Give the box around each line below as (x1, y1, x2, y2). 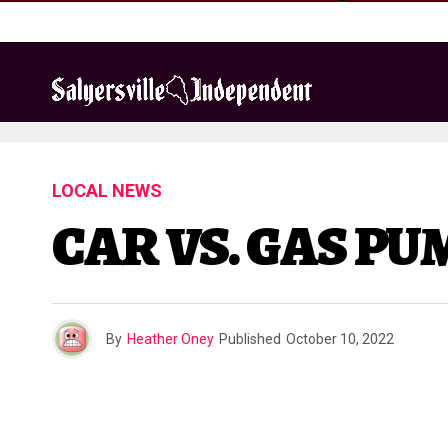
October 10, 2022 (286, 331, 394, 347)
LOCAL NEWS (52, 180, 162, 201)
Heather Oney (127, 331, 214, 347)
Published (219, 331, 281, 347)
